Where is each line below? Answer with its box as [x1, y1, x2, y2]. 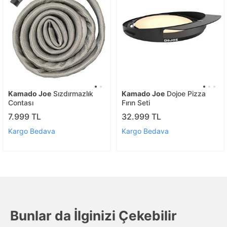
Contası [8, 98, 33, 107]
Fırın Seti [122, 98, 150, 107]
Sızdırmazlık [51, 89, 93, 98]
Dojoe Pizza [165, 89, 206, 98]
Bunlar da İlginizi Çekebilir [10, 207, 177, 223]
